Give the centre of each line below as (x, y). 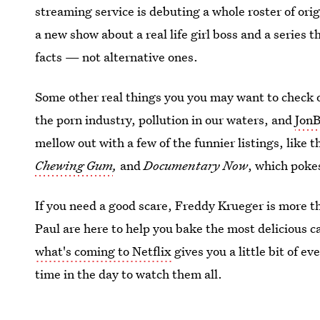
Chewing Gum (74, 165)
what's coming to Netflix (104, 251)
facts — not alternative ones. (117, 57)
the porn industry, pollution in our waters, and (165, 120)
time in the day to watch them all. (129, 274)
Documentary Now (196, 165)
